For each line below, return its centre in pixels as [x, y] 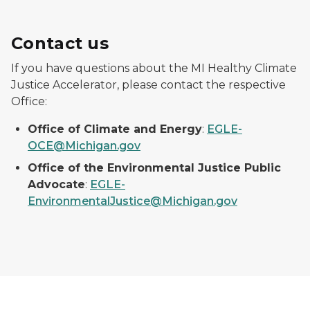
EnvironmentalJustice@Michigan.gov [133, 201]
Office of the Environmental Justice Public [154, 168]
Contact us [60, 44]
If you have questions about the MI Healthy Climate [154, 69]
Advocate [56, 185]
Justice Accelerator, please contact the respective [148, 85]
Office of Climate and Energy [115, 129]
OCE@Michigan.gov [84, 146]
